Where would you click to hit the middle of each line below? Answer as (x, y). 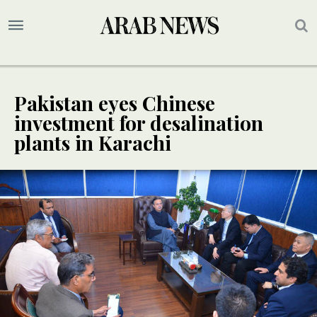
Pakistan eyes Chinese (115, 103)
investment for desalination (139, 123)
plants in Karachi (93, 143)
